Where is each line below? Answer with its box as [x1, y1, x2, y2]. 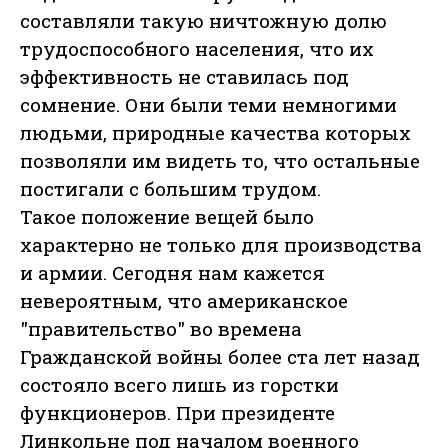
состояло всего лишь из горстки [20, 372, 339, 398]
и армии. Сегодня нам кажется [20, 260, 325, 286]
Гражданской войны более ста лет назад [20, 344, 420, 370]
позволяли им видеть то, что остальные [20, 148, 420, 174]
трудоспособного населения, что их [20, 36, 374, 62]
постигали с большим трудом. [20, 176, 321, 202]
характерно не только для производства [20, 232, 422, 258]
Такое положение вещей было [20, 204, 314, 230]
